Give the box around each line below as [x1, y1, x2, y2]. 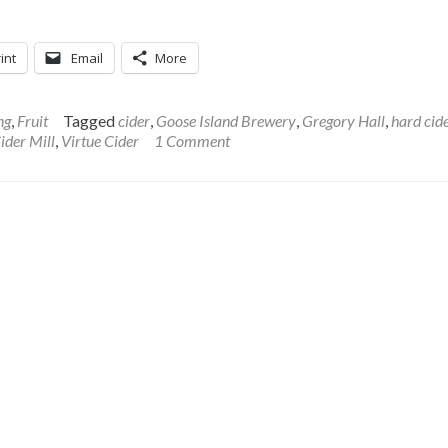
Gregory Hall [302, 111, 385, 130]
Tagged [63, 111, 118, 130]
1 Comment [154, 131, 230, 150]
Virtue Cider [61, 131, 139, 150]
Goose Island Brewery [156, 111, 296, 130]
